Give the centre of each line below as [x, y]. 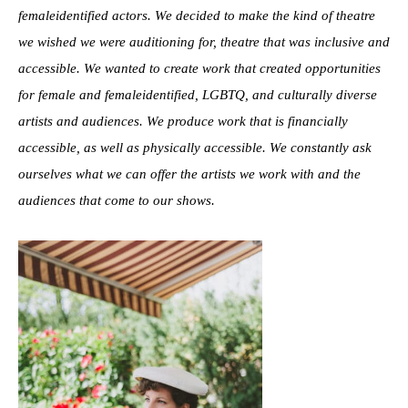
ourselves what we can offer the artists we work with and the [189, 173]
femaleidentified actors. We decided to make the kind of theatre [197, 15]
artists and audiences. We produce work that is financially [183, 121]
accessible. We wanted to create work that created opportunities [199, 68]
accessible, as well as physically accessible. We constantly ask [195, 147]
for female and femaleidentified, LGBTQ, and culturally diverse [198, 94]
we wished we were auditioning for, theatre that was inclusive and [204, 41]
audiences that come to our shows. [117, 200]
